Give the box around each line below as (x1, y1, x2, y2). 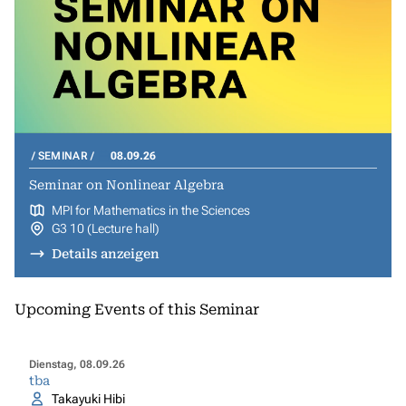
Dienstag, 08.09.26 (29, 358, 125, 371)
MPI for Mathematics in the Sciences (51, 203, 250, 217)
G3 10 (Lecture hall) (51, 221, 159, 236)
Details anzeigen (51, 246, 159, 261)
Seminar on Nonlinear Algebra (29, 178, 224, 192)
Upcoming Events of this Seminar (14, 301, 259, 318)
